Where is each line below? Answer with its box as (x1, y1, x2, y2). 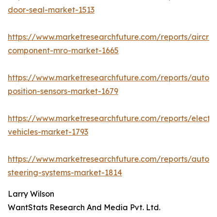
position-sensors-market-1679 (8, 86, 118, 96)
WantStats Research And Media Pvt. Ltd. (8, 202, 160, 213)
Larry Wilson (8, 189, 54, 199)
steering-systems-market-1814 (8, 168, 122, 178)
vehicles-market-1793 (8, 127, 88, 137)
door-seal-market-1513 (8, 5, 94, 15)
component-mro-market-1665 (8, 46, 119, 56)
